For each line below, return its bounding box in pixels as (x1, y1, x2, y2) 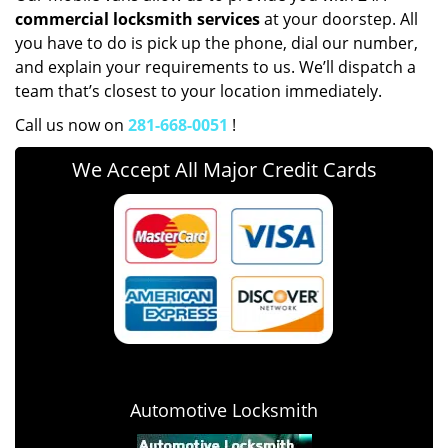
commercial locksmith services (15, 8, 260, 30)
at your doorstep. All (260, 8, 418, 30)
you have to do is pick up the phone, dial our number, (15, 32, 418, 54)
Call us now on (15, 114, 128, 136)
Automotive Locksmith (130, 398, 318, 422)
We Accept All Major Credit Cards (71, 156, 377, 183)
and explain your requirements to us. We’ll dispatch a (15, 56, 416, 78)
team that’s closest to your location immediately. (15, 80, 382, 102)
